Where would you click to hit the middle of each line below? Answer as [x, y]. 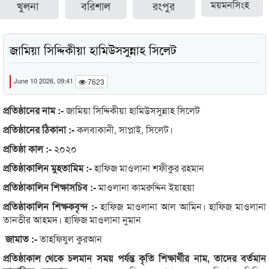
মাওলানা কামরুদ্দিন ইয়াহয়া [147, 187]
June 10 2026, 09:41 [44, 81]
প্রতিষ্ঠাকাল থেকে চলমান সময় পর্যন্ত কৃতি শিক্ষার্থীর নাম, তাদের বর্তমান [134, 258]
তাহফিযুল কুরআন [71, 239]
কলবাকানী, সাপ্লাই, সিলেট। [125, 130]
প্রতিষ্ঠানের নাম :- [35, 110]
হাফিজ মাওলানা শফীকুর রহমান [149, 168]
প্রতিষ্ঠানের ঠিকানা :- [40, 130]
